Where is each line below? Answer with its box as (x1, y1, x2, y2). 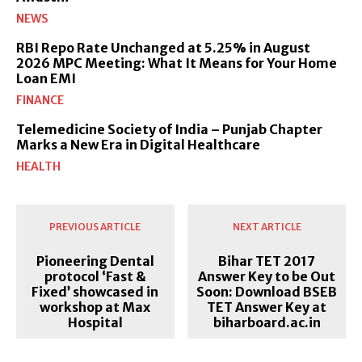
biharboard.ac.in (213, 314, 321, 330)
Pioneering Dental (36, 252, 154, 269)
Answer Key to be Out (198, 267, 336, 284)
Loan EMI (16, 69, 76, 86)
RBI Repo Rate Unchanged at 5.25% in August (16, 39, 310, 56)
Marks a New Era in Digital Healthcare (16, 136, 260, 153)
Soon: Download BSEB (196, 283, 338, 300)
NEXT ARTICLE (232, 220, 301, 233)
